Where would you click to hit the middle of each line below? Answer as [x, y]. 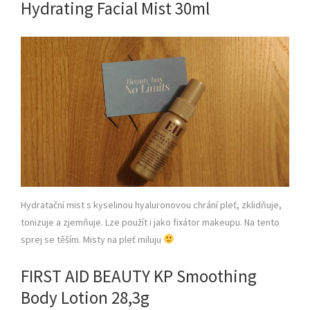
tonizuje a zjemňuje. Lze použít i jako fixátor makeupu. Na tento [150, 222]
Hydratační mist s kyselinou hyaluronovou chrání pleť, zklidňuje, [151, 205]
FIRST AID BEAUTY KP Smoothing [139, 276]
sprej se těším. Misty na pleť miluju [92, 240]
